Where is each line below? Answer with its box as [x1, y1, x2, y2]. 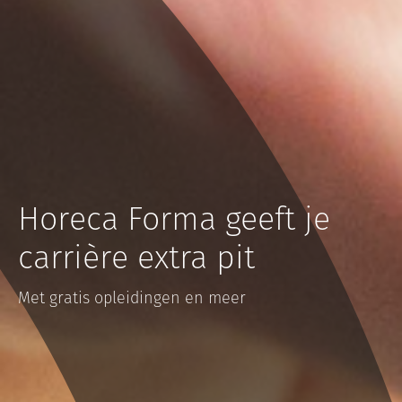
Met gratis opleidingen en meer [18, 286, 246, 310]
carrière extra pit [18, 234, 255, 281]
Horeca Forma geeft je [18, 196, 330, 242]
